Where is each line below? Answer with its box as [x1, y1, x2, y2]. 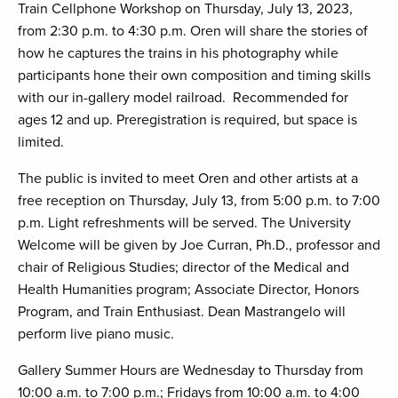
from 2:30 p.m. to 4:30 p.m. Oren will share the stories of [18, 22, 368, 41]
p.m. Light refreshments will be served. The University [18, 214, 351, 233]
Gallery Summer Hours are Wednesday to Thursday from [18, 362, 363, 380]
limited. [18, 133, 64, 152]
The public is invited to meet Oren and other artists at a [18, 170, 358, 188]
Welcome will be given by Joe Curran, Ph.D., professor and [18, 236, 380, 255]
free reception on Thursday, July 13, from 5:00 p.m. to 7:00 [18, 192, 380, 211]
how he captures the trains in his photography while [18, 44, 338, 63]
